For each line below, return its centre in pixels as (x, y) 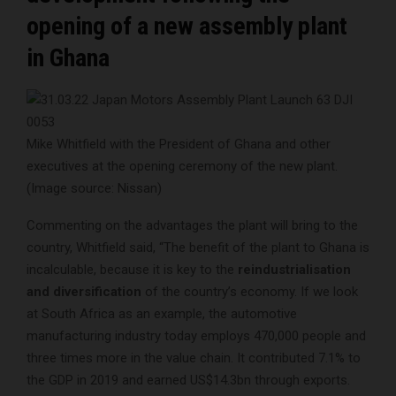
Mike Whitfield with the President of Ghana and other (179, 144)
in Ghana (68, 57)
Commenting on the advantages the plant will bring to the (192, 225)
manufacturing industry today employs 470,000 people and (196, 335)
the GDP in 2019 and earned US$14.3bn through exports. (188, 380)
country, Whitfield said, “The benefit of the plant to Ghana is (198, 247)
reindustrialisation (294, 269)
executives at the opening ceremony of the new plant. (182, 166)
